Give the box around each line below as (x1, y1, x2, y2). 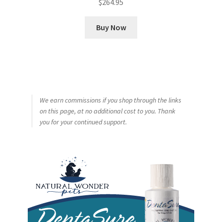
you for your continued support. (39, 117, 127, 127)
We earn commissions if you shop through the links (39, 96, 181, 105)
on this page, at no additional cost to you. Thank (39, 107, 175, 116)
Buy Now (96, 22, 126, 32)
